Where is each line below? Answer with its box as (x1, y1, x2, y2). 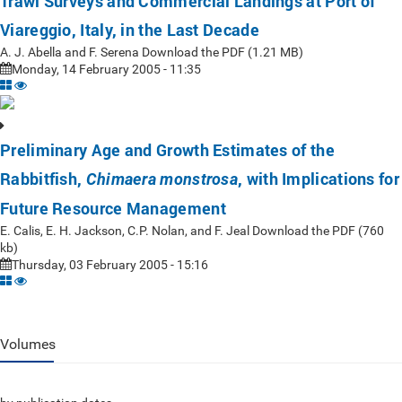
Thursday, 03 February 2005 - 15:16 (12, 258, 208, 272)
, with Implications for (238, 168, 399, 189)
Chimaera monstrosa (85, 170, 239, 188)
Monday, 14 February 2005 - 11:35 (12, 62, 201, 76)
